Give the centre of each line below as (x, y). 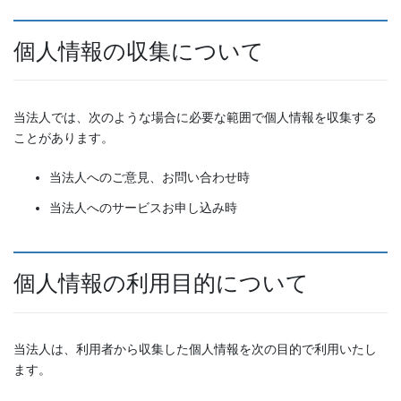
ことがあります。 (64, 137)
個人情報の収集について (139, 52)
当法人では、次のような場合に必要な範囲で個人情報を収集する (195, 117)
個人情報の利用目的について (161, 284)
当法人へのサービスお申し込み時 (143, 208)
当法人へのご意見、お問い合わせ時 (149, 177)
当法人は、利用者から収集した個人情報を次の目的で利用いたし (195, 349)
